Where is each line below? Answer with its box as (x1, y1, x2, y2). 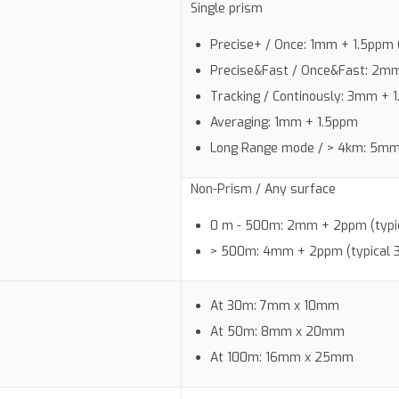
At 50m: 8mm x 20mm (210, 323, 346, 341)
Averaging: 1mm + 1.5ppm (210, 114, 359, 132)
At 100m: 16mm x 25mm (210, 349, 354, 367)
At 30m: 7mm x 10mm (210, 297, 340, 315)
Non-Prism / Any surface (191, 181, 336, 199)
